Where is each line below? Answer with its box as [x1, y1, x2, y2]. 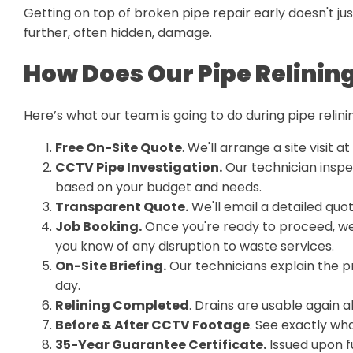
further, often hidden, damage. [24, 24, 212, 42]
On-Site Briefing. [55, 257, 166, 275]
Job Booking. [55, 217, 142, 236]
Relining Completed [55, 296, 189, 314]
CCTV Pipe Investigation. [55, 158, 222, 176]
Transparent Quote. [55, 198, 188, 216]
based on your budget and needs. [55, 178, 262, 196]
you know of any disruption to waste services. [55, 237, 334, 255]
